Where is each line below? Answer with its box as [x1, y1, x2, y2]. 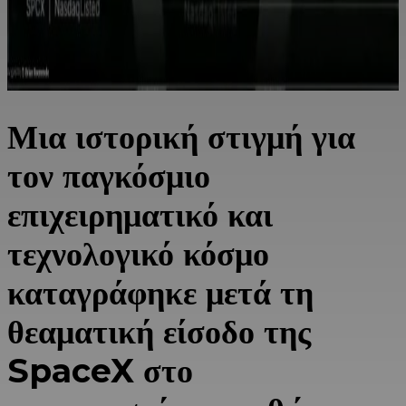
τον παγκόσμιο [7, 155, 210, 196]
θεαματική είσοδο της [7, 311, 311, 352]
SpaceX [7, 350, 134, 391]
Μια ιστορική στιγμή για [7, 116, 355, 157]
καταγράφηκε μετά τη [7, 272, 314, 313]
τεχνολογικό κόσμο [7, 233, 269, 274]
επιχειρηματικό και [7, 194, 273, 235]
